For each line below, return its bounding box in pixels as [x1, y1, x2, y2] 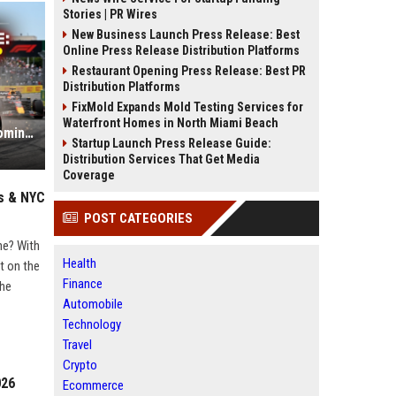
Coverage [63, 168, 115, 182]
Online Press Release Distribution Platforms [63, 43, 300, 57]
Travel [63, 337, 92, 353]
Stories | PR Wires [63, 7, 157, 21]
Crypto [63, 357, 97, 373]
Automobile [63, 296, 123, 312]
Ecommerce [63, 377, 124, 393]
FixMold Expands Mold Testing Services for [72, 100, 303, 114]
